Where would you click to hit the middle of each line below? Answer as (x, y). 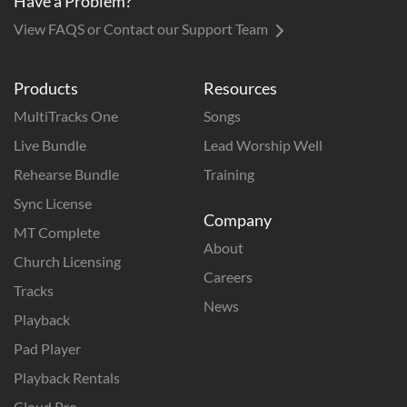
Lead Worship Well (263, 145)
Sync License (53, 203)
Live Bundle (50, 145)
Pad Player (47, 348)
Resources (240, 88)
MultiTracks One (66, 116)
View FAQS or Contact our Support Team (142, 29)
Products (46, 88)
